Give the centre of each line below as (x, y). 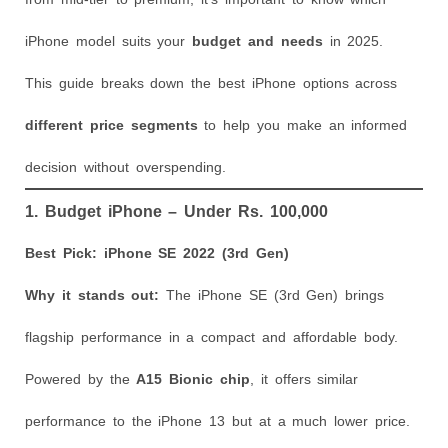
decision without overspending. (125, 166)
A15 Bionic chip (193, 378)
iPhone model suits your (109, 40)
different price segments (111, 124)
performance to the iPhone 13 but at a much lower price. (217, 420)
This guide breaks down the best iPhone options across (211, 82)
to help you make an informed (302, 124)
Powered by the (81, 378)
